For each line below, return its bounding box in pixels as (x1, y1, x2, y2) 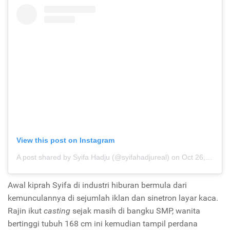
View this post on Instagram (16, 136, 114, 144)
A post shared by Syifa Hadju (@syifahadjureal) (16, 152, 169, 161)
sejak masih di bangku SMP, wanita (70, 205, 200, 216)
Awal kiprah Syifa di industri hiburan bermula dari (8, 180, 187, 190)
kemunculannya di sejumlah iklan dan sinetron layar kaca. (8, 193, 218, 203)
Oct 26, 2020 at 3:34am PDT (182, 152, 205, 161)
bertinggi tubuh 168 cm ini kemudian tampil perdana (8, 218, 198, 228)
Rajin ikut (8, 205, 44, 216)
